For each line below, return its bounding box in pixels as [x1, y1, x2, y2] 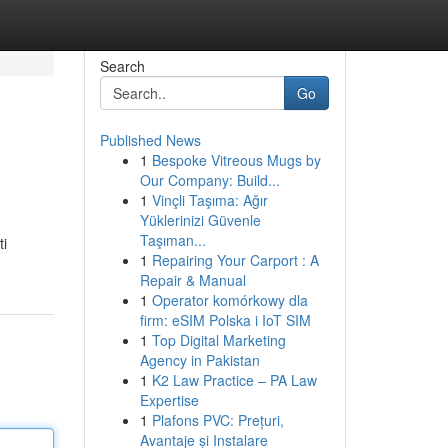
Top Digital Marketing [151, 330, 286, 350]
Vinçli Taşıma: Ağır [151, 190, 268, 210]
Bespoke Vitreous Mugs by [151, 150, 321, 170]
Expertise [139, 390, 199, 410]
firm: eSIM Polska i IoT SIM [139, 310, 311, 330]
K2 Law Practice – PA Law [151, 370, 317, 390]
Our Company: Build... [139, 170, 280, 190]
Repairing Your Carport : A [151, 250, 319, 270]
